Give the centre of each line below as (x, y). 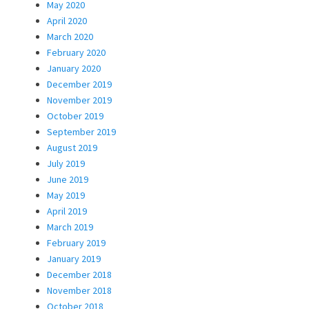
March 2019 (70, 227)
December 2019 (79, 84)
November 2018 (79, 290)
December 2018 (79, 274)
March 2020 (70, 36)
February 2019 (76, 242)
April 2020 (67, 20)
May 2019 (66, 195)
